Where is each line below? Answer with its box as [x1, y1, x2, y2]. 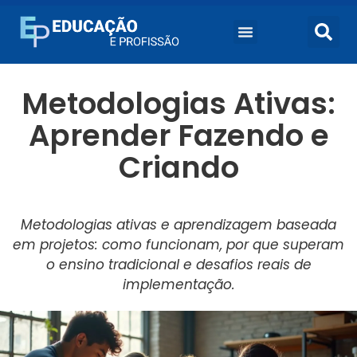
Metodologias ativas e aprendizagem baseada [21, 215, 336, 234]
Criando [118, 147, 239, 188]
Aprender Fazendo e [28, 115, 329, 156]
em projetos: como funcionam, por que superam [13, 235, 344, 254]
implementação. [122, 275, 235, 294]
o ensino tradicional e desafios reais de [45, 255, 312, 274]
